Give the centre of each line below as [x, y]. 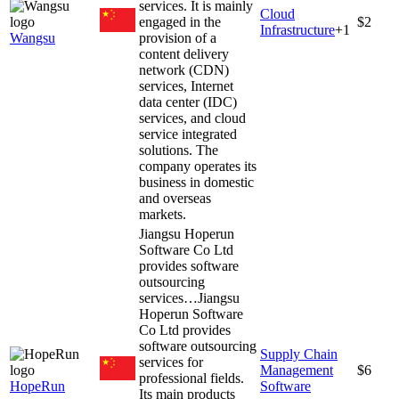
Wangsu [33, 37]
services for [171, 362]
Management [297, 370]
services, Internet [186, 85]
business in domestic [196, 182]
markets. [163, 214]
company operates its [198, 166]
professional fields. [191, 378]
